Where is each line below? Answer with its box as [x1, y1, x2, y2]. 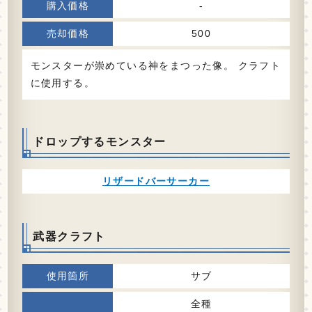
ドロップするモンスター [33, 134, 166, 148]
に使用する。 [30, 77, 95, 88]
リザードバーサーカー [102, 175, 210, 187]
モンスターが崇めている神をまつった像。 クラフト [30, 59, 281, 71]
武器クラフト [33, 229, 106, 242]
